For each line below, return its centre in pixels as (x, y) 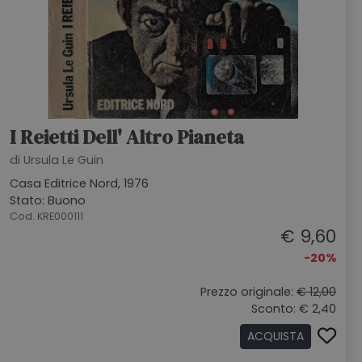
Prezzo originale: (248, 292)
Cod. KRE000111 (46, 216)
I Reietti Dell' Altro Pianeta (127, 137)
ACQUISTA (276, 336)
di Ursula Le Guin (57, 160)
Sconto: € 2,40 (294, 309)
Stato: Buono (48, 200)
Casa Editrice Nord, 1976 (79, 183)
